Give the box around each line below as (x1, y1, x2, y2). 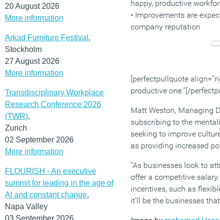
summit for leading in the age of (5, 178, 113, 187)
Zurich (5, 123, 27, 132)
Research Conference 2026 (5, 100, 101, 109)
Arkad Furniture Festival (5, 33, 88, 42)
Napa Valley (5, 202, 48, 211)
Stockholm (5, 45, 42, 54)
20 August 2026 (5, 1, 59, 10)
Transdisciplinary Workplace (5, 88, 104, 97)
